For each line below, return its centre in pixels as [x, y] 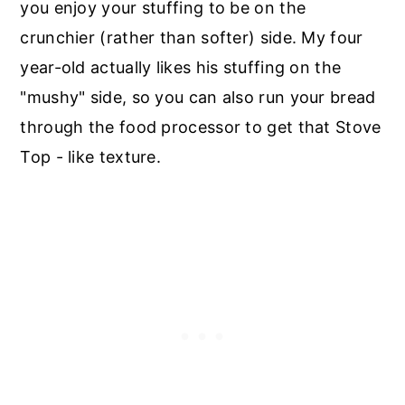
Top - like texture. [91, 157]
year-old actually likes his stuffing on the [181, 67]
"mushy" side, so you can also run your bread [198, 97]
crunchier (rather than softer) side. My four [192, 38]
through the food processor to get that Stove [201, 127]
